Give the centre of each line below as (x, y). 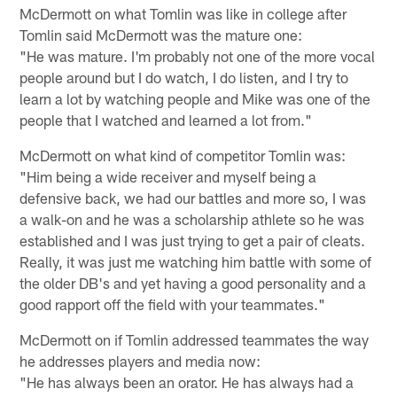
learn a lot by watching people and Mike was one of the (195, 99)
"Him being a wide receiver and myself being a (168, 177)
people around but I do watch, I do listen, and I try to (184, 78)
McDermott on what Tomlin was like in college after (183, 14)
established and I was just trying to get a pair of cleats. (193, 241)
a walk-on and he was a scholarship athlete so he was (192, 219)
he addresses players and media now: (140, 361)
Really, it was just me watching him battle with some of (196, 262)
